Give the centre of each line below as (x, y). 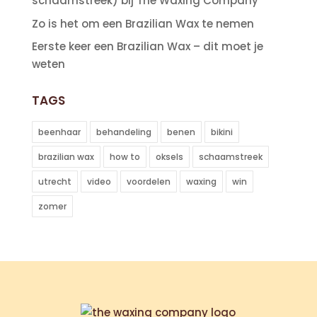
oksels (169, 157)
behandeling (123, 132)
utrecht (54, 181)
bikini (221, 132)
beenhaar (59, 132)
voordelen (148, 181)
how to (125, 157)
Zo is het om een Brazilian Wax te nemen (143, 23)
